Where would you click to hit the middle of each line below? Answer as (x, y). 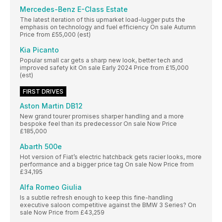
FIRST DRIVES (43, 92)
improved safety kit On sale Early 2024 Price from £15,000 (104, 68)
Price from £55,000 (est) (55, 35)
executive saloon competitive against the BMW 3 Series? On (108, 205)
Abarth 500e (41, 147)
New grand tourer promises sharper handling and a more (102, 116)
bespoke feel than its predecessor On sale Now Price (98, 124)
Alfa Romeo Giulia (51, 187)
